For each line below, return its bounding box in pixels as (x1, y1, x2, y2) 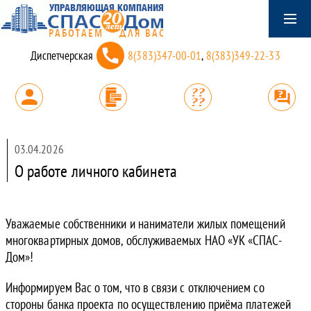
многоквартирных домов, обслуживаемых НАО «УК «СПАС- (6, 232, 283, 249)
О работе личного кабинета (15, 160, 177, 182)
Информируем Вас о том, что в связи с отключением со (6, 279, 264, 296)
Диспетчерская (31, 48, 94, 63)
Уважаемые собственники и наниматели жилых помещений (6, 215, 285, 232)
